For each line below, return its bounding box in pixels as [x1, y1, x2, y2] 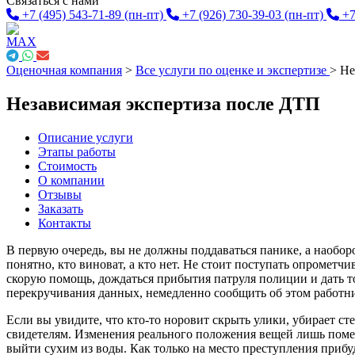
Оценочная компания [6, 63, 122, 77]
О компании [38, 173, 105, 187]
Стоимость [38, 158, 97, 173]
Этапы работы [38, 144, 116, 158]
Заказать [38, 201, 83, 216]
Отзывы [38, 187, 82, 201]
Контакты [38, 216, 91, 230]
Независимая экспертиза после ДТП [6, 93, 320, 114]
